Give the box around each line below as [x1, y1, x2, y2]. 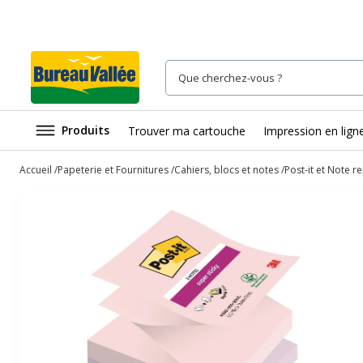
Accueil [19, 163, 52, 177]
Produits [62, 122, 109, 138]
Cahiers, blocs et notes [174, 163, 279, 177]
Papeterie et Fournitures [58, 163, 169, 177]
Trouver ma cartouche [128, 122, 246, 139]
